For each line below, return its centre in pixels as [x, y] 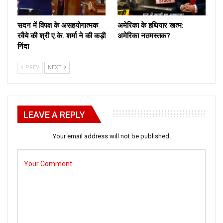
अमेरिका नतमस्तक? [144, 36]
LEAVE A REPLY [54, 114]
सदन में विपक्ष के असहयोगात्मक [58, 25]
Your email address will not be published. [111, 136]
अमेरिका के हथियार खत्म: [151, 25]
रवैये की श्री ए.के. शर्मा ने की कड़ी [61, 36]
